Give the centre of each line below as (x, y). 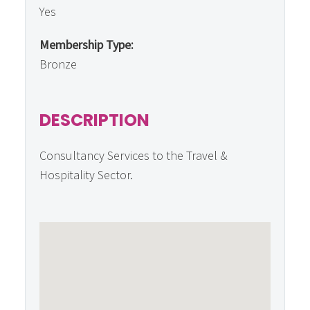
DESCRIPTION (94, 120)
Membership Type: (86, 45)
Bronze (58, 64)
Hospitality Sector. (86, 175)
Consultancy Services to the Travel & (134, 155)
